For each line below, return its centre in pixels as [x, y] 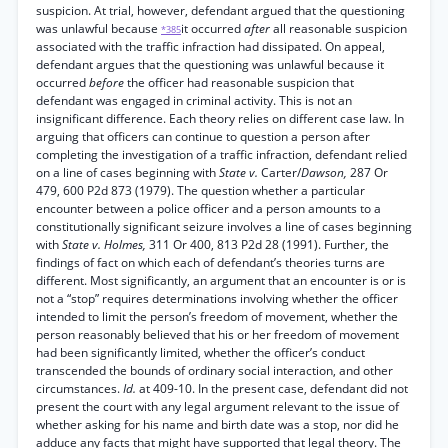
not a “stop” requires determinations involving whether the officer [217, 298]
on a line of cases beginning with [127, 172]
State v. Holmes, [105, 244]
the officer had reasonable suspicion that [240, 82]
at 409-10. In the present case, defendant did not [273, 388]
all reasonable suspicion [340, 28]
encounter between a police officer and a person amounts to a [208, 208]
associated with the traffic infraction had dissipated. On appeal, [210, 46]
